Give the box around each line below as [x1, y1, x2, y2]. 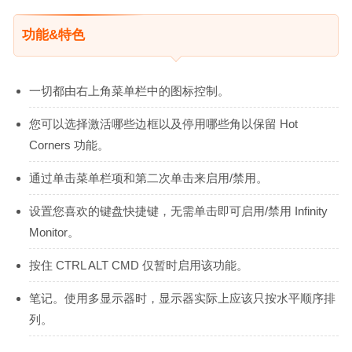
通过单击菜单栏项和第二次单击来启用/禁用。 [29, 170, 268, 185]
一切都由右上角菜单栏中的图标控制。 [29, 83, 229, 97]
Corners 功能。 [29, 137, 109, 152]
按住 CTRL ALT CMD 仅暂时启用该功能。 [29, 258, 248, 272]
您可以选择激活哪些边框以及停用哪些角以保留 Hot [29, 116, 298, 130]
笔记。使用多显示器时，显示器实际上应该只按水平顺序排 [29, 291, 335, 305]
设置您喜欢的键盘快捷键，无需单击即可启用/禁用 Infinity [29, 203, 328, 218]
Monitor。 [29, 225, 79, 239]
